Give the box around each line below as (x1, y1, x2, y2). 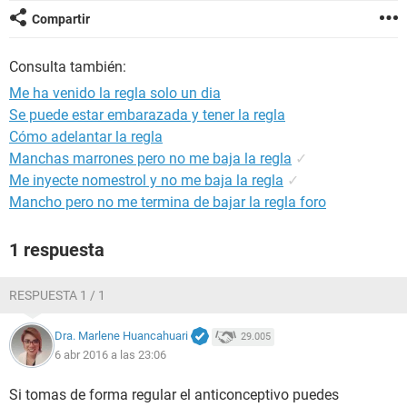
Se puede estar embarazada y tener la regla (9, 106, 285, 124)
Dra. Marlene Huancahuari (55, 329, 188, 343)
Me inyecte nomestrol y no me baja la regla (9, 172, 283, 189)
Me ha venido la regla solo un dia (9, 84, 221, 102)
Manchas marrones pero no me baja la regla (9, 150, 292, 167)
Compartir (32, 12, 90, 26)
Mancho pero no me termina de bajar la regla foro (9, 194, 326, 211)
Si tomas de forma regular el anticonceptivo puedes (9, 386, 339, 403)
